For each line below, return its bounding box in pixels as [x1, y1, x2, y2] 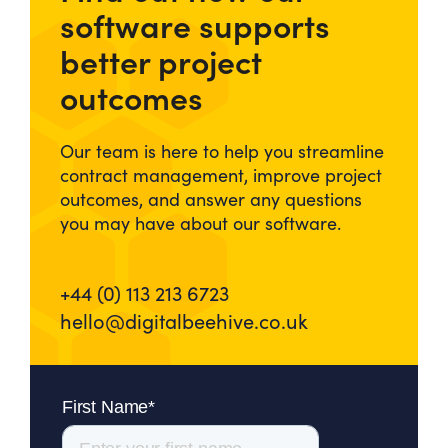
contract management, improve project [60, 163, 382, 188]
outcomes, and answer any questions [60, 187, 362, 212]
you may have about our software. [60, 211, 341, 236]
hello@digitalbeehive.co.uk [60, 307, 308, 335]
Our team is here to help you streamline [60, 139, 384, 164]
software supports [60, 3, 330, 47]
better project [60, 39, 262, 83]
